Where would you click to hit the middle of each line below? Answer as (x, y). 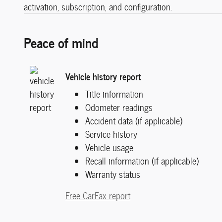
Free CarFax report (98, 195)
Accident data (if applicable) (134, 120)
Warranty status (113, 174)
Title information (114, 94)
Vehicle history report (103, 76)
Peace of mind (61, 42)
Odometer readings (119, 107)
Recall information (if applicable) (142, 161)
